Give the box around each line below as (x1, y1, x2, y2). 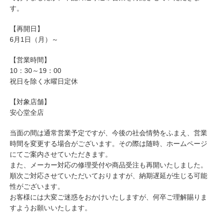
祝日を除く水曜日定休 (10, 77, 78, 85)
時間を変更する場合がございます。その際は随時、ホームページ (10, 140, 207, 147)
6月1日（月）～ (10, 36, 58, 43)
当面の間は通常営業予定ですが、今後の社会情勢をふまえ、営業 (10, 129, 207, 137)
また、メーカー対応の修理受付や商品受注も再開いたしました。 (10, 161, 207, 169)
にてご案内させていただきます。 (10, 150, 112, 158)
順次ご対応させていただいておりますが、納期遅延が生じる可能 (10, 172, 207, 180)
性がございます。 (10, 182, 64, 190)
